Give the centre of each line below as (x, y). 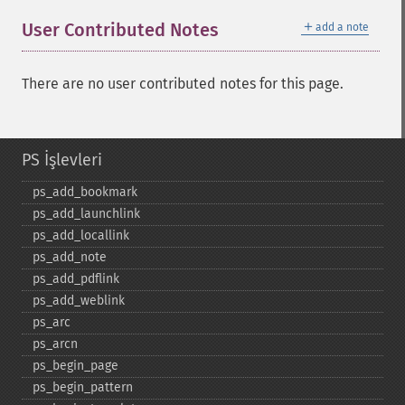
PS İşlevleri (62, 160)
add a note (342, 27)
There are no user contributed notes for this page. (183, 84)
